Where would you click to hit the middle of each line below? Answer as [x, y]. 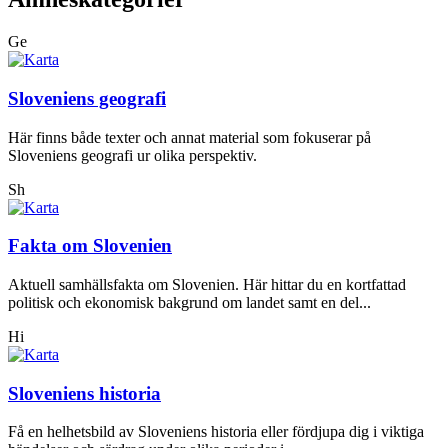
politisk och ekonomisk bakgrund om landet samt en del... [189, 303]
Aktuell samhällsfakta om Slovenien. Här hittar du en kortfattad [207, 285]
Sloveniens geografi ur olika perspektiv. [132, 155]
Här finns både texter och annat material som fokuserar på [189, 137]
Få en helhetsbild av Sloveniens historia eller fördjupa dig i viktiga [216, 432]
